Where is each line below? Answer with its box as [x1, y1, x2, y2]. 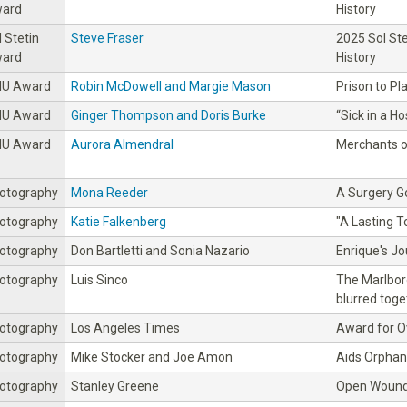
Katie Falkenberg [71, 213, 166, 229]
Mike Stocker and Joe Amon [71, 349, 233, 364]
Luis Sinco [71, 272, 128, 287]
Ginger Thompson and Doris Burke [71, 107, 266, 123]
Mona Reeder [71, 184, 148, 200]
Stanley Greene [71, 378, 159, 393]
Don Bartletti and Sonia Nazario [71, 243, 250, 258]
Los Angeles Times [71, 320, 180, 335]
